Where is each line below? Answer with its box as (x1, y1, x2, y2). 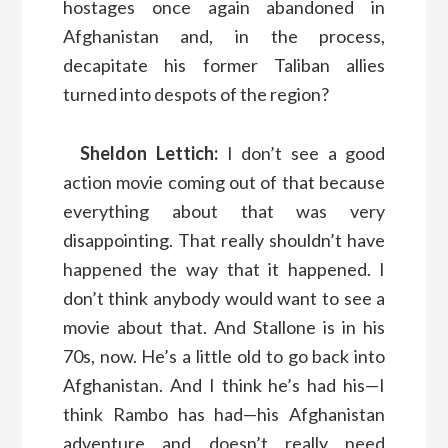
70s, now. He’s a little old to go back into (62, 344, 386, 367)
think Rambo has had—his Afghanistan (62, 402, 386, 425)
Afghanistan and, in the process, (62, 24, 386, 47)
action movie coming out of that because (62, 170, 386, 193)
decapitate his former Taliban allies (62, 53, 386, 76)
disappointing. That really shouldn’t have (62, 228, 386, 251)
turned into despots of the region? (62, 82, 329, 105)
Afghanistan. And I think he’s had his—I (62, 373, 386, 396)
